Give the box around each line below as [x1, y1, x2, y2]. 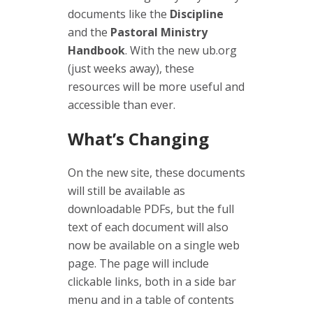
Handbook [68, 42, 125, 58]
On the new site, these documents [68, 164, 245, 180]
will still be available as [68, 182, 185, 198]
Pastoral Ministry [110, 24, 208, 40]
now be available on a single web [68, 237, 240, 253]
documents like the [68, 6, 170, 22]
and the [68, 24, 110, 40]
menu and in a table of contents [68, 291, 234, 307]
